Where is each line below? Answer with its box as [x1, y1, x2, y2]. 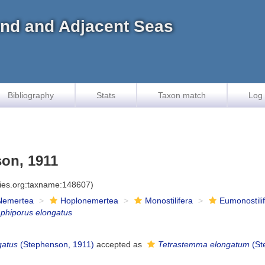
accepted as [94, 240, 145, 249]
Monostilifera [145, 196, 193, 205]
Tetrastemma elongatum [158, 240, 250, 249]
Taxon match [158, 91, 206, 100]
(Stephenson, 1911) [18, 240, 95, 249]
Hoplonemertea [60, 196, 119, 205]
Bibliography [8, 91, 54, 100]
